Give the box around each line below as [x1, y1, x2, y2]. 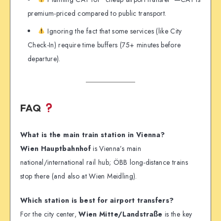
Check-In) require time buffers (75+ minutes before [28, 39, 181, 50]
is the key [162, 209, 192, 219]
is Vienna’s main [90, 143, 141, 153]
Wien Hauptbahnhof [20, 143, 91, 153]
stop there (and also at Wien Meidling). [20, 171, 137, 181]
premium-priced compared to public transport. [28, 8, 167, 18]
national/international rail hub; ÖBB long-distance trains [20, 157, 188, 167]
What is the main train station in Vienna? [20, 129, 165, 140]
